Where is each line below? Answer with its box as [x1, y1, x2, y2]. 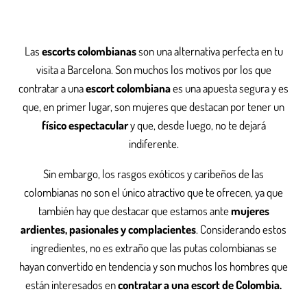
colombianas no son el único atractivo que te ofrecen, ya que [24, 185, 283, 200]
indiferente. [128, 136, 179, 151]
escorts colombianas [41, 44, 136, 59]
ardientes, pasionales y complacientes [21, 222, 196, 237]
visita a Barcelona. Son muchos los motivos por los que [36, 62, 271, 77]
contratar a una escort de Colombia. [118, 278, 282, 293]
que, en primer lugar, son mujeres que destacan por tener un [23, 99, 284, 114]
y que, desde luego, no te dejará [127, 118, 266, 133]
